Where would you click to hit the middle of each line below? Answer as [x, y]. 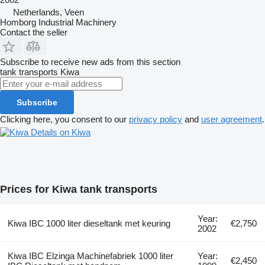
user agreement [232, 119]
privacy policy [156, 119]
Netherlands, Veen [49, 12]
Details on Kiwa [61, 132]
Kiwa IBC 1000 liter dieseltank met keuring [89, 223]
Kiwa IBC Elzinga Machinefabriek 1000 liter [90, 256]
